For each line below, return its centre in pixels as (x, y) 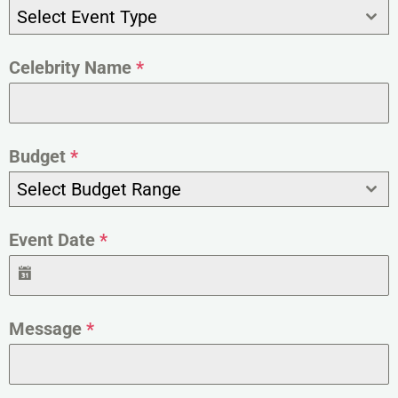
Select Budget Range (99, 190)
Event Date (54, 240)
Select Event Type (87, 17)
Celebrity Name (72, 68)
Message (48, 329)
